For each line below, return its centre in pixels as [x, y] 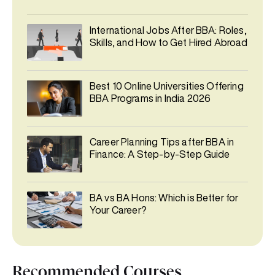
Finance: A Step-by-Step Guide [160, 154]
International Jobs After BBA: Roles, [168, 30]
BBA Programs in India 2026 [150, 99]
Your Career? [118, 210]
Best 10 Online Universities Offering [167, 86]
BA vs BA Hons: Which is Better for [164, 198]
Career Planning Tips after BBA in [162, 142]
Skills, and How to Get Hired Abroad [169, 43]
